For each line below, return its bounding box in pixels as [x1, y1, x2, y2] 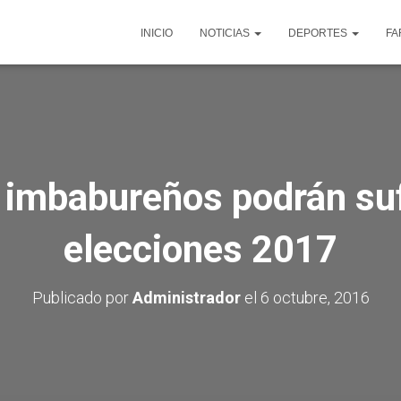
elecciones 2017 [64, 227, 337, 271]
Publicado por [31, 288, 132, 307]
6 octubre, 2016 [260, 288, 370, 307]
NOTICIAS [200, 27, 252, 39]
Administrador [132, 288, 241, 307]
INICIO [141, 27, 173, 39]
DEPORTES [288, 27, 350, 39]
